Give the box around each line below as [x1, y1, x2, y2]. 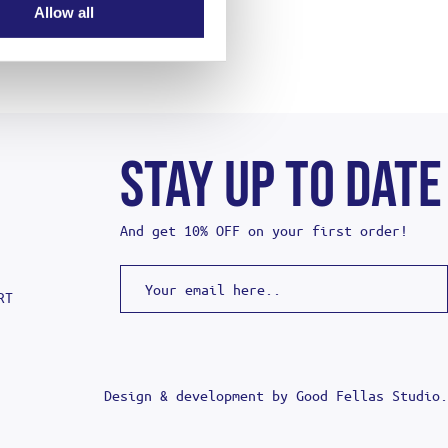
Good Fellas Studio [296, 386, 440, 404]
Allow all [33, 4, 94, 22]
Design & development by [104, 386, 296, 404]
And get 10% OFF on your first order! [119, 221, 408, 239]
